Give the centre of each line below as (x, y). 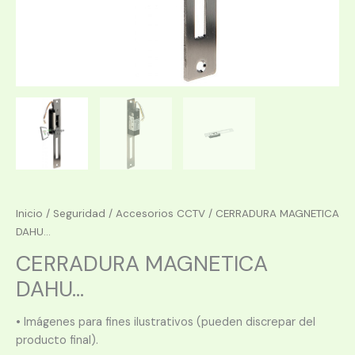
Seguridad (79, 213)
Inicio (29, 213)
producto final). (57, 340)
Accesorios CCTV (160, 213)
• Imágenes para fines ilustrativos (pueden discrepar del (166, 322)
